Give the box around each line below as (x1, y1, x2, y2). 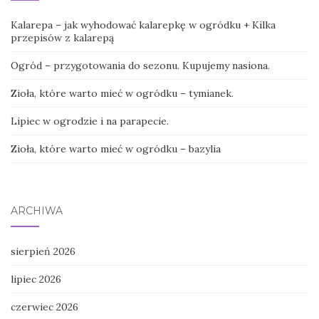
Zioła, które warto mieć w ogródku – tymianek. (11, 87, 234, 100)
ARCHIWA (11, 204, 63, 218)
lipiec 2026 (11, 273, 61, 286)
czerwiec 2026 (11, 300, 78, 314)
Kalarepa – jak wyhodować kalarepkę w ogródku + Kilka (11, 19, 276, 32)
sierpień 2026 (11, 245, 75, 258)
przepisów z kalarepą (11, 31, 114, 45)
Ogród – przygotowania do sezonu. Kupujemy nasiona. (11, 59, 270, 73)
